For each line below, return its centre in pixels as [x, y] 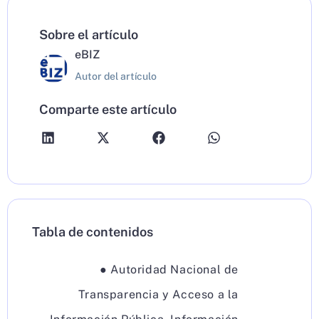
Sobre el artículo [89, 34]
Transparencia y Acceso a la [158, 294]
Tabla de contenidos [93, 231]
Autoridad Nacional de [174, 269]
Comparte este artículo [108, 109]
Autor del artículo [116, 76]
